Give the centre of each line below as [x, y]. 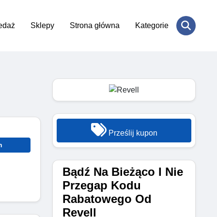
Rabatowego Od [107, 199]
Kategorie [152, 25]
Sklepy [42, 25]
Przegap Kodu [102, 185]
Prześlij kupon [132, 133]
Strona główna [95, 25]
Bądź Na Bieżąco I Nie [123, 171]
